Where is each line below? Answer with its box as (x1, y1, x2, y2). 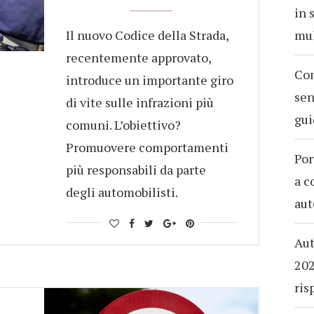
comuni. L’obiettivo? (65, 116, 181, 133)
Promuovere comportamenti (65, 139, 228, 156)
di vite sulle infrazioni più (65, 94, 214, 111)
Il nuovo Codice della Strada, (65, 27, 228, 43)
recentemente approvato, (65, 49, 211, 66)
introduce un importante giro (65, 71, 233, 88)
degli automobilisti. (65, 184, 178, 200)
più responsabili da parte (65, 161, 206, 178)
